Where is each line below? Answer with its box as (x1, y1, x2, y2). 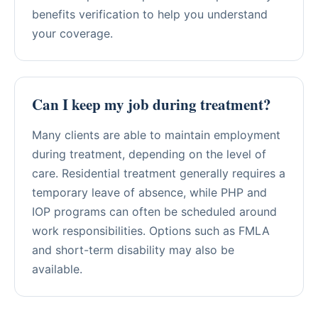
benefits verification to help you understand (32, 6, 268, 21)
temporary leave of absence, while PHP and (32, 185, 267, 199)
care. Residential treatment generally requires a (32, 165, 285, 180)
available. (32, 261, 82, 276)
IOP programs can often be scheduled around (32, 204, 277, 219)
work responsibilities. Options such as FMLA (32, 223, 270, 238)
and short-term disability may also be (32, 242, 234, 257)
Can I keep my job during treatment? (32, 93, 271, 115)
